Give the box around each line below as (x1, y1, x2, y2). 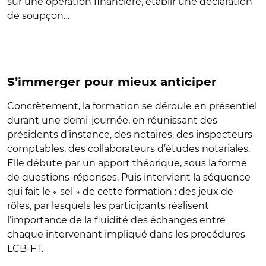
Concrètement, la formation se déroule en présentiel (7, 100, 257, 112)
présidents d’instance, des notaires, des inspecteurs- (7, 129, 256, 140)
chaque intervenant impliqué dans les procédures (7, 229, 245, 240)
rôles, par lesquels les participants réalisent (7, 200, 209, 211)
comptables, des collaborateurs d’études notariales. (7, 143, 250, 154)
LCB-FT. (7, 243, 43, 254)
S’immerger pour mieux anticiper (7, 77, 217, 88)
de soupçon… (7, 10, 69, 21)
